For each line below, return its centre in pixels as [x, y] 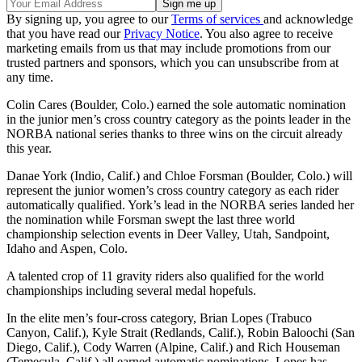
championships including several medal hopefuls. [131, 290]
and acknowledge [308, 19]
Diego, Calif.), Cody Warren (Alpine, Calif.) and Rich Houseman [173, 347]
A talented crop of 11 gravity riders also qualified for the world [165, 276]
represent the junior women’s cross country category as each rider [173, 190]
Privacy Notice [162, 33]
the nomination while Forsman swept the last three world [151, 219]
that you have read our [65, 33]
